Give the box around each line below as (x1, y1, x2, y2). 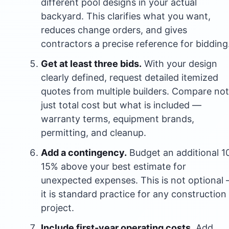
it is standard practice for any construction (41, 188, 226, 199)
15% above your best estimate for (41, 161, 186, 172)
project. (41, 202, 74, 213)
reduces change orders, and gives (41, 24, 187, 35)
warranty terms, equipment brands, (41, 113, 194, 124)
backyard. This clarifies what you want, (41, 10, 211, 21)
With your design (142, 58, 217, 69)
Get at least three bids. (41, 58, 142, 69)
